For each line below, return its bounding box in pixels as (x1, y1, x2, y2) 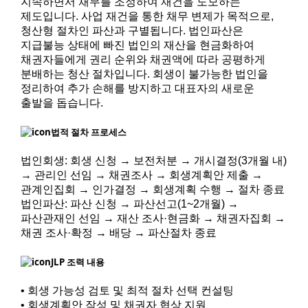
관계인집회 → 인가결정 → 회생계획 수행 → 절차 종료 (20, 183, 285, 195)
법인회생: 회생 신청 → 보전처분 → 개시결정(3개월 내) (20, 154, 287, 166)
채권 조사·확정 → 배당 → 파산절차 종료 (20, 226, 217, 239)
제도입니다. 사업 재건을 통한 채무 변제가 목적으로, (20, 10, 274, 22)
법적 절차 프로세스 (50, 125, 126, 138)
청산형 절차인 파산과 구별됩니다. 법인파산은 (20, 24, 243, 36)
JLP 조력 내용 (50, 256, 104, 269)
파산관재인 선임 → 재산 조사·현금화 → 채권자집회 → (20, 212, 285, 224)
